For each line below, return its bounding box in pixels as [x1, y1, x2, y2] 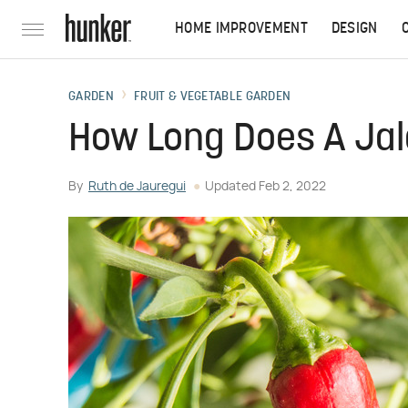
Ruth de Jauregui [88, 180, 186, 193]
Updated [205, 180, 259, 193]
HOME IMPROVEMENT [175, 22, 308, 36]
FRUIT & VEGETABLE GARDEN [134, 90, 291, 104]
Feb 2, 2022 [259, 180, 326, 193]
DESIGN [331, 22, 378, 36]
